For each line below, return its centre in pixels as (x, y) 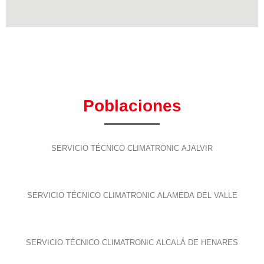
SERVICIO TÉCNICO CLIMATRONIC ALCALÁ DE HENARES (132, 242)
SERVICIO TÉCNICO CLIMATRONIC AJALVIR (132, 148)
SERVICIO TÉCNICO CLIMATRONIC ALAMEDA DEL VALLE (132, 195)
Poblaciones (132, 105)
